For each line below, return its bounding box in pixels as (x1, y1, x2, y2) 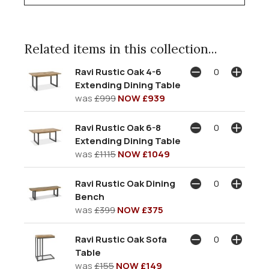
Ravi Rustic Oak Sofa (75, 232, 167, 246)
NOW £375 (117, 203, 163, 216)
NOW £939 (118, 91, 165, 104)
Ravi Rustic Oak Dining (75, 177, 175, 190)
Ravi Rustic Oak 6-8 (75, 121, 161, 134)
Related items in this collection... (24, 40, 217, 57)
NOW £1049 (118, 147, 170, 160)
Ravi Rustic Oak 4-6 (75, 65, 162, 78)
